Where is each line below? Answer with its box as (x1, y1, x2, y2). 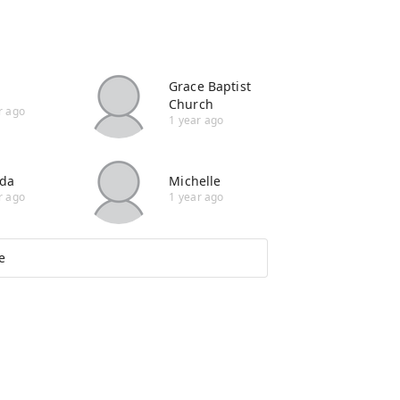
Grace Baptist (169, 77, 251, 95)
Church (169, 95, 213, 112)
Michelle (169, 171, 221, 189)
